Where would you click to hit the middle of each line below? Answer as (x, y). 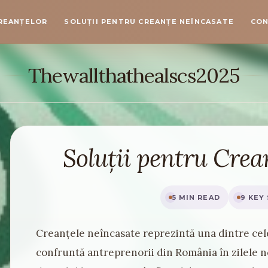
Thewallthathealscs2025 (134, 75)
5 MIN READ (196, 197)
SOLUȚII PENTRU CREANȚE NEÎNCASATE (149, 22)
